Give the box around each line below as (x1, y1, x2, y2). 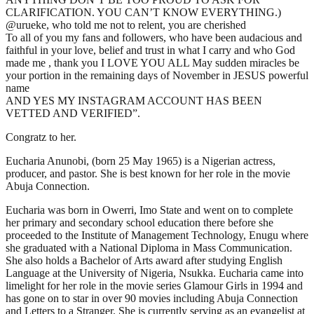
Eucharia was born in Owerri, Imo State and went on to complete (6, 203, 293, 216)
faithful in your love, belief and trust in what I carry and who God (6, 43, 295, 56)
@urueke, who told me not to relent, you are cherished (6, 18, 246, 31)
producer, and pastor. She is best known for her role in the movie (6, 167, 290, 179)
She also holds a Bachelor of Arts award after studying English (6, 254, 282, 266)
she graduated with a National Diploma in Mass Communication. (6, 241, 292, 254)
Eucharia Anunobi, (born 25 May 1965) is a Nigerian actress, (6, 154, 275, 167)
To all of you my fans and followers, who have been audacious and (6, 31, 302, 43)
